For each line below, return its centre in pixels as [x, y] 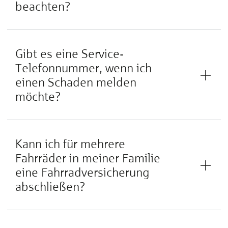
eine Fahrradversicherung [82, 172]
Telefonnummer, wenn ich [83, 68]
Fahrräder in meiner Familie [88, 158]
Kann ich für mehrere [70, 144]
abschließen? [50, 187]
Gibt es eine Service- [69, 54]
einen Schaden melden [76, 82]
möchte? [38, 96]
